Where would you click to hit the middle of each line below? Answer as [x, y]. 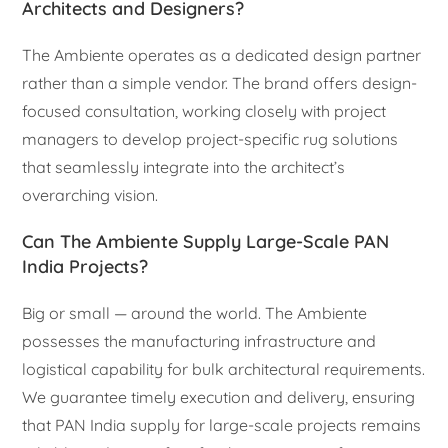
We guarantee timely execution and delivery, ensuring [219, 396]
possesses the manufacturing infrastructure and [199, 340]
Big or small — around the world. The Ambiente [195, 312]
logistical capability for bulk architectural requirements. [224, 368]
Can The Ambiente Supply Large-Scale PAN [206, 241]
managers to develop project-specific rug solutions [210, 138]
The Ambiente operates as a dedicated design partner [222, 54]
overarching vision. [90, 194]
